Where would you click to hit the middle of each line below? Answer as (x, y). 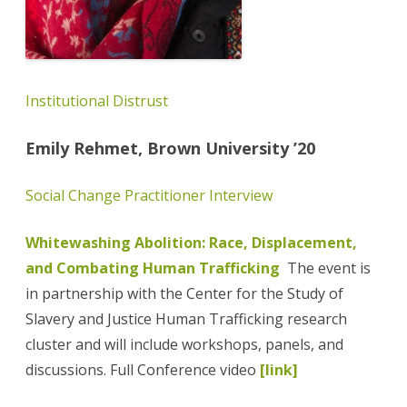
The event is (329, 268)
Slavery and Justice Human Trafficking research (186, 319)
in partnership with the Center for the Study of (184, 294)
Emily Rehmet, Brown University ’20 (170, 149)
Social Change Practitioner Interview (149, 196)
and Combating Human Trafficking (156, 268)
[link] (279, 370)
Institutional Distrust (97, 101)
